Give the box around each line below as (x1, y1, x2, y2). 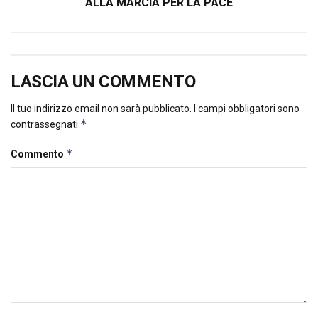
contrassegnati (11, 119, 80, 131)
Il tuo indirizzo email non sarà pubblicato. (11, 103, 192, 115)
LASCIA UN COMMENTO (11, 72, 196, 92)
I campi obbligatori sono (194, 103, 300, 115)
